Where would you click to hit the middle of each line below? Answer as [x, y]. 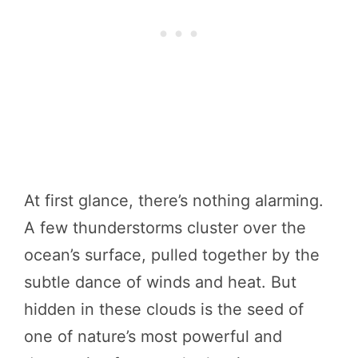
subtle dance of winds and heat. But [160, 282]
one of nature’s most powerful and [153, 336]
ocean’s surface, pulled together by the [172, 255]
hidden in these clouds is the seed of [164, 309]
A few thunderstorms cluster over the [165, 227]
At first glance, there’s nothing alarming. [174, 200]
